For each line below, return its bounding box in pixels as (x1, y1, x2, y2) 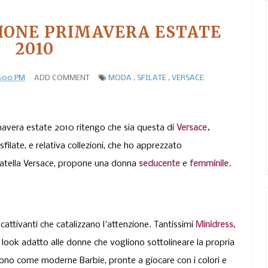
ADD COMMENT (33, 74, 90, 82)
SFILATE (136, 74, 166, 82)
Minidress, (196, 220, 235, 230)
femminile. (190, 159, 231, 169)
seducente (139, 159, 182, 169)
